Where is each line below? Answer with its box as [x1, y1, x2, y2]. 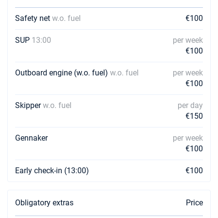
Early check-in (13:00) [15, 166, 89, 175]
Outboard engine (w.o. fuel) [15, 68, 110, 77]
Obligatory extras [15, 198, 73, 207]
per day [178, 101, 203, 110]
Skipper [15, 101, 43, 110]
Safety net [15, 14, 52, 23]
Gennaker [15, 133, 48, 143]
